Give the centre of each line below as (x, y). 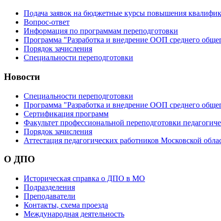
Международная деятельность (74, 214)
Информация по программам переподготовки (101, 31)
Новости (22, 76)
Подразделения (49, 187)
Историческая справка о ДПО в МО (84, 179)
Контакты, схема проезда (66, 205)
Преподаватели (50, 196)
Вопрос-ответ (47, 22)
